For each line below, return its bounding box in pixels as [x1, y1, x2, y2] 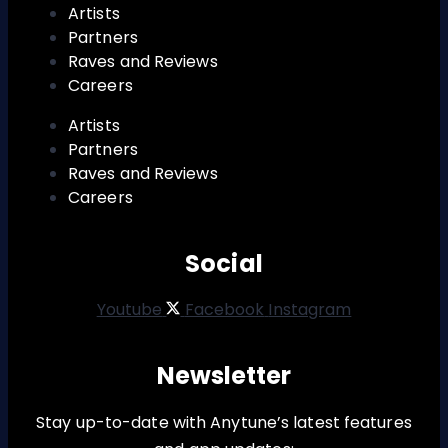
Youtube [96, 297, 163, 321]
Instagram [268, 297, 352, 321]
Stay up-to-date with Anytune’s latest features [36, 411, 412, 435]
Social [185, 246, 263, 280]
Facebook [184, 297, 265, 321]
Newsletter [156, 358, 292, 392]
